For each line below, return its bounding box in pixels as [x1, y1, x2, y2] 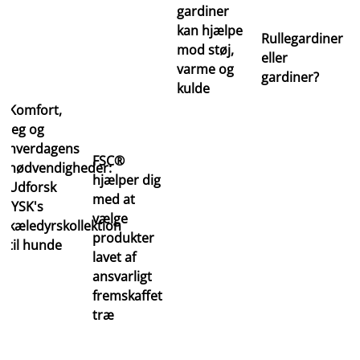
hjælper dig [92, 170, 161, 189]
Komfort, [8, 100, 62, 119]
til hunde [8, 235, 62, 254]
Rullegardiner [261, 29, 343, 47]
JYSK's [8, 197, 43, 215]
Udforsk [8, 178, 56, 196]
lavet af [92, 247, 136, 266]
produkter [92, 228, 154, 247]
